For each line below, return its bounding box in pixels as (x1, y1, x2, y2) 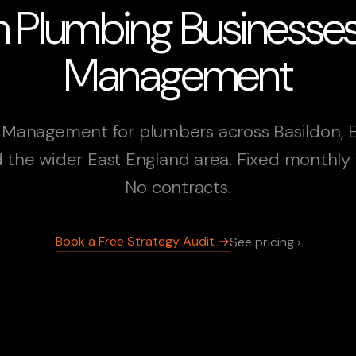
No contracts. (125, 175, 231, 199)
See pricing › (230, 234, 300, 251)
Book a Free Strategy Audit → (56, 232, 230, 250)
